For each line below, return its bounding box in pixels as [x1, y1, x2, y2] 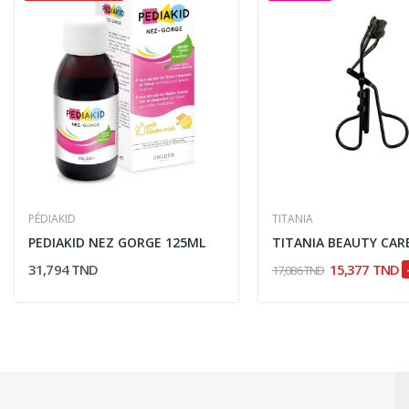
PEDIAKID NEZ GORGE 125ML [27, 233, 205, 251]
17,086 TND [271, 261, 325, 278]
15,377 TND [329, 259, 403, 278]
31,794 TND [27, 259, 99, 278]
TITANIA [271, 210, 313, 226]
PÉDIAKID [27, 210, 76, 226]
